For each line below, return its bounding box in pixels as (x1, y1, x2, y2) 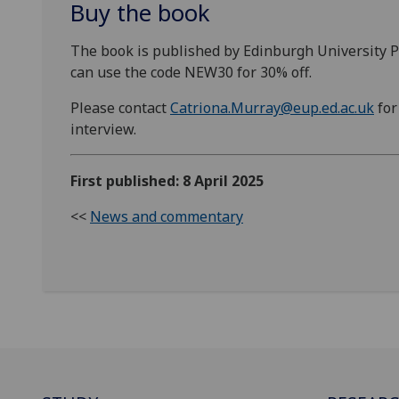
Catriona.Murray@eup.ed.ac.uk (170, 98, 374, 118)
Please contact (70, 98, 170, 118)
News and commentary (90, 207, 243, 227)
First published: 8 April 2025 (70, 171, 264, 191)
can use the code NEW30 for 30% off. (70, 62, 312, 83)
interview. (70, 119, 136, 140)
